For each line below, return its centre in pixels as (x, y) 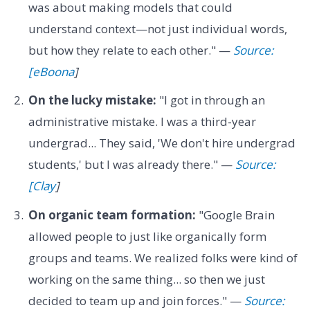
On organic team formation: (112, 215)
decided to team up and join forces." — (136, 300)
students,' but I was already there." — (131, 165)
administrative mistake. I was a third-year (142, 122)
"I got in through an (210, 100)
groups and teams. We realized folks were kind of (163, 257)
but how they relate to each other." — (130, 51)
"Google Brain (235, 215)
